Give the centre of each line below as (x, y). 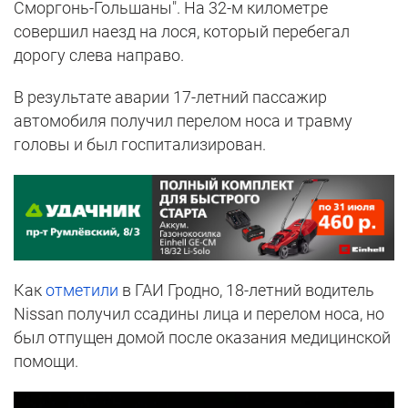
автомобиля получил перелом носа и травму (183, 121)
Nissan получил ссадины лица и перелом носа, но (199, 313)
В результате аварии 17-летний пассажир (170, 97)
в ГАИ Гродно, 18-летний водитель (246, 290)
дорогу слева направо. (99, 56)
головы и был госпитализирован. (140, 145)
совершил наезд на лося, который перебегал (182, 32)
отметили (82, 290)
